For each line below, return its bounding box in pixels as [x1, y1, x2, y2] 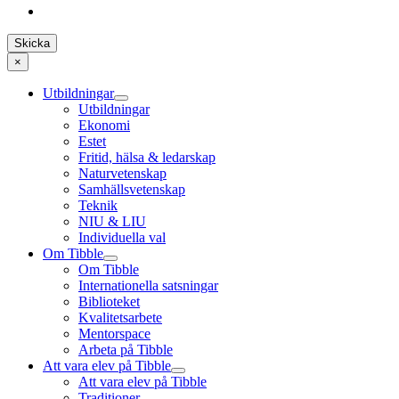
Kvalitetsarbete [78, 310, 162, 326]
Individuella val [78, 230, 166, 246]
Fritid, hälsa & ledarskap [78, 150, 216, 166]
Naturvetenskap [78, 166, 167, 182]
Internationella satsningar [78, 278, 218, 294]
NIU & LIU [78, 214, 146, 230]
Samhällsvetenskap [78, 182, 185, 198]
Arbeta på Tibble [78, 342, 173, 358]
